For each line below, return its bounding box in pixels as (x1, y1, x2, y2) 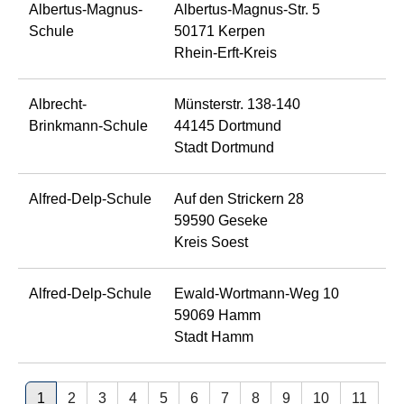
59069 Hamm (174, 307, 261, 323)
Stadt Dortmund (174, 139, 274, 155)
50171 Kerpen (174, 23, 265, 39)
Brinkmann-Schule (29, 117, 148, 133)
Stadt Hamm (174, 328, 253, 344)
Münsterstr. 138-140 (174, 96, 300, 112)
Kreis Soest (174, 234, 248, 250)
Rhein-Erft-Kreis (174, 44, 277, 60)
